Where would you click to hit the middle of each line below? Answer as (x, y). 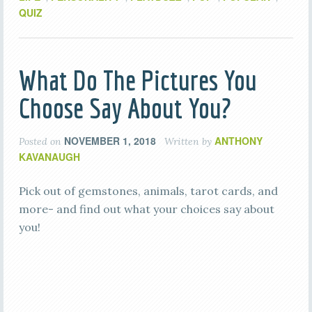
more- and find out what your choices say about (146, 209)
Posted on (41, 141)
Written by (188, 141)
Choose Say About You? (125, 108)
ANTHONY (238, 141)
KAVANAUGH (49, 157)
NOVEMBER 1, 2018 (110, 141)
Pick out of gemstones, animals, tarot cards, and (148, 191)
